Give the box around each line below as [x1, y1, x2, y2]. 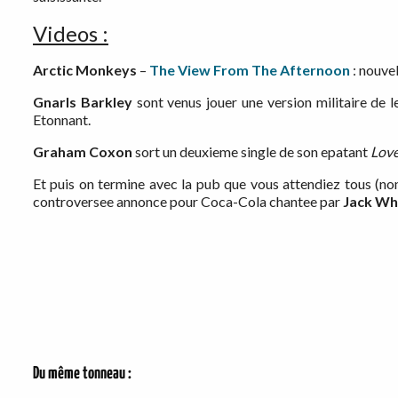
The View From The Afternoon [149, 61, 350, 79]
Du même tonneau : [33, 365, 131, 383]
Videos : [33, 20, 108, 47]
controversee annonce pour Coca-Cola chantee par [33, 193, 343, 211]
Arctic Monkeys [33, 61, 137, 79]
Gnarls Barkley [33, 93, 132, 111]
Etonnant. [33, 111, 91, 129]
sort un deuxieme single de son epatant [132, 143, 370, 161]
